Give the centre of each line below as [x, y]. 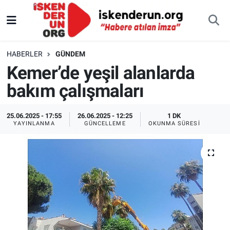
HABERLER [24, 54]
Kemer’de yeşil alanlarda [101, 73]
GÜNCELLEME [105, 123]
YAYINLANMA [34, 123]
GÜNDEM [70, 54]
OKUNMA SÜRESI [174, 123]
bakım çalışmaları [75, 91]
